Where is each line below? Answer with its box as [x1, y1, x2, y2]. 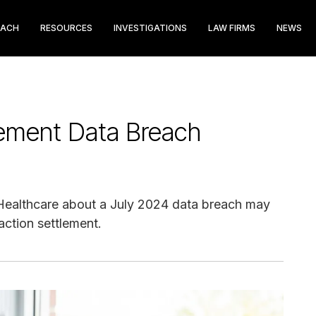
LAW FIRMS [208, 23, 255, 33]
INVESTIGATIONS [114, 23, 187, 33]
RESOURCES [40, 23, 92, 33]
